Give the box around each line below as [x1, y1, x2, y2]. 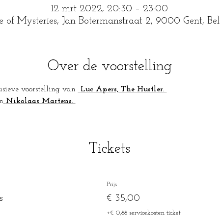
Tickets [89, 141, 130, 157]
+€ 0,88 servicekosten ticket [106, 209, 181, 217]
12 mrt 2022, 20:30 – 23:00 [51, 4, 168, 14]
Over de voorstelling [47, 59, 172, 74]
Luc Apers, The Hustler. [80, 85, 167, 93]
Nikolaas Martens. [5, 97, 76, 105]
